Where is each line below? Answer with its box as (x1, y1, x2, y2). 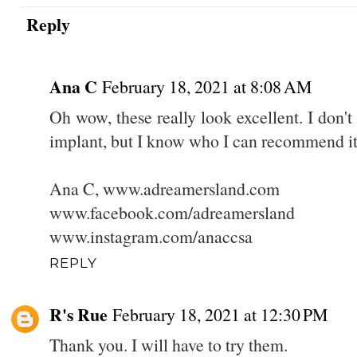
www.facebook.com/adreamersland (49, 200, 295, 224)
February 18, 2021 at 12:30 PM (112, 303, 328, 327)
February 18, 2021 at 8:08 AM (101, 74, 312, 98)
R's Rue (49, 302, 108, 328)
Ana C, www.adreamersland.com (49, 176, 280, 200)
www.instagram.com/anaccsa (49, 224, 253, 248)
